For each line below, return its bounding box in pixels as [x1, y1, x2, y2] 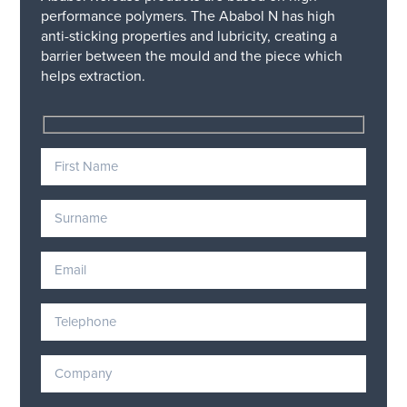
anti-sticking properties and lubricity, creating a [40, 27, 337, 46]
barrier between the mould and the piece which [40, 47, 342, 66]
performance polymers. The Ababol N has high [40, 7, 335, 26]
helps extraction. [40, 67, 145, 86]
